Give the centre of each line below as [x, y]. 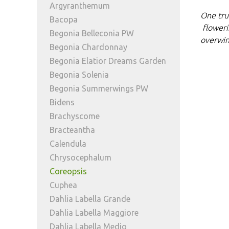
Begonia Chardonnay [88, 47]
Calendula [68, 144]
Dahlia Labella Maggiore [94, 213]
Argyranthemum [80, 6]
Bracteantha [72, 130]
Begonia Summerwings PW [99, 88]
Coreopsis [68, 171]
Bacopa [64, 19]
